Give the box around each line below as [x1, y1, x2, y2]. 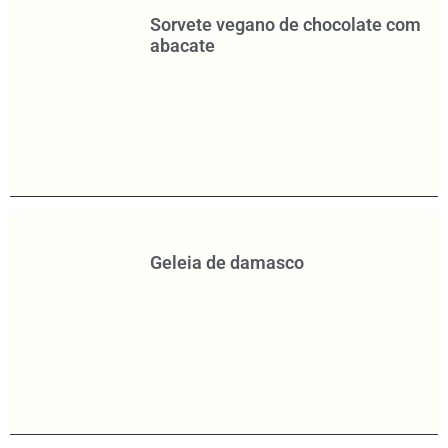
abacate [149, 35, 215, 57]
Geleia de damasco [149, 251, 304, 273]
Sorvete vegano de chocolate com [149, 14, 421, 36]
